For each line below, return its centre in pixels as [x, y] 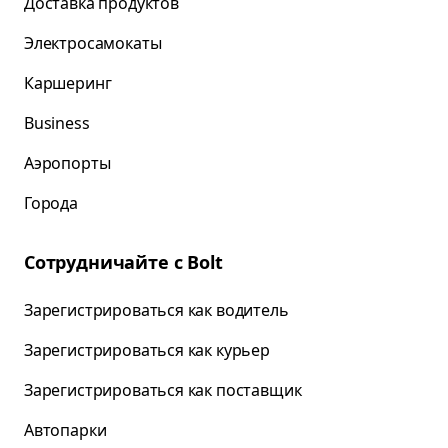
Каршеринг [68, 83]
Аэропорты [67, 163]
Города [51, 203]
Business [57, 123]
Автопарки [65, 430]
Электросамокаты [93, 43]
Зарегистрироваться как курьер [147, 350]
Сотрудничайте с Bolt [123, 262]
